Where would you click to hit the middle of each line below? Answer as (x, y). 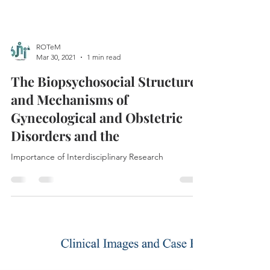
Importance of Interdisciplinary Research (87, 243)
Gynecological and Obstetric (97, 204)
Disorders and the (65, 222)
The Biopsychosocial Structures (107, 168)
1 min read (104, 144)
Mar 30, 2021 (56, 144)
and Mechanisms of (70, 186)
